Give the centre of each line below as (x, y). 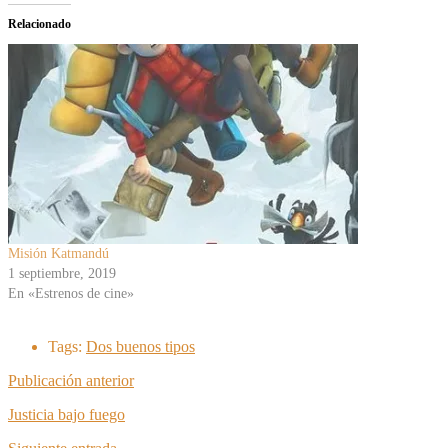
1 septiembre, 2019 (62, 273)
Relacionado (39, 23)
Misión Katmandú (58, 253)
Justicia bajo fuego (66, 414)
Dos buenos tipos (140, 346)
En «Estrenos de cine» (71, 293)
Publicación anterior (71, 380)
